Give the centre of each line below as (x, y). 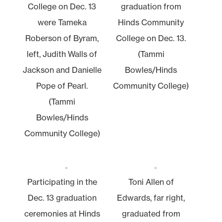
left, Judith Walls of (62, 54)
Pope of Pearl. (62, 85)
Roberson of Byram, (62, 38)
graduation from (151, 6)
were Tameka (62, 22)
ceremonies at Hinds (62, 213)
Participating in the (62, 182)
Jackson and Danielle (62, 70)
